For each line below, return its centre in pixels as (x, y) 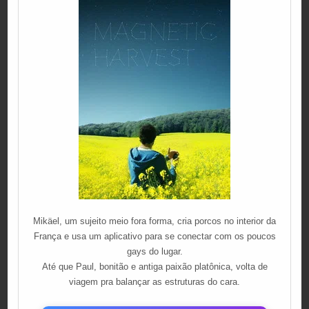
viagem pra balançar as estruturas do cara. (154, 281)
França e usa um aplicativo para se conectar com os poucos (154, 236)
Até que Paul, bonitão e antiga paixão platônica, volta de (154, 266)
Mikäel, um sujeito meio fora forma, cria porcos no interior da (154, 221)
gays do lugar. (154, 251)
